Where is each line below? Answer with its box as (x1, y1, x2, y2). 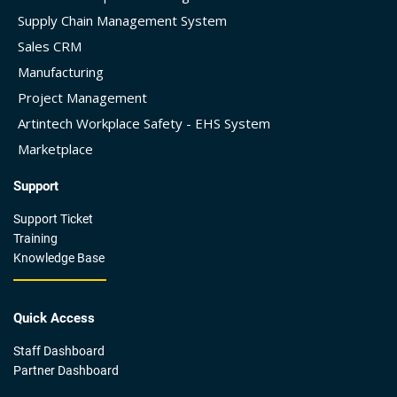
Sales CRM (18, 36, 82, 55)
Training (13, 230, 58, 245)
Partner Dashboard (13, 362, 119, 378)
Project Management (18, 88, 147, 106)
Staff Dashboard (13, 343, 105, 358)
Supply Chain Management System (18, 11, 227, 29)
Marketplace (18, 139, 93, 158)
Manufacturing (18, 62, 104, 81)
